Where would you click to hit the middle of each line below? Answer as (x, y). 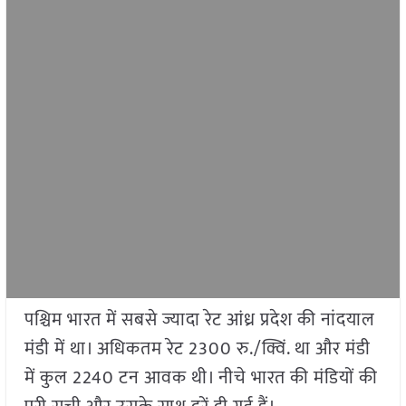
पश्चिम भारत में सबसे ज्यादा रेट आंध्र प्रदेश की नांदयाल (199, 320)
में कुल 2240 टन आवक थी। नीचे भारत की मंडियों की (201, 378)
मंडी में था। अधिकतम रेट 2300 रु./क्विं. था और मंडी (197, 349)
